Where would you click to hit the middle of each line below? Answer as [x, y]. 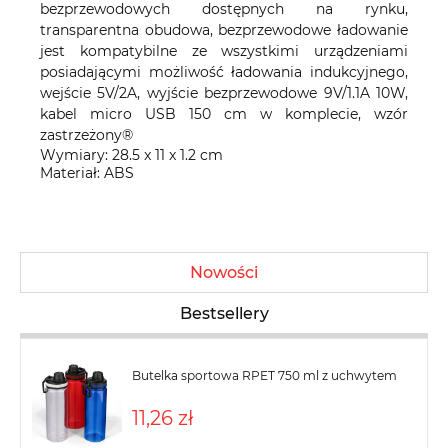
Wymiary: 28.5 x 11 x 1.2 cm [131, 155]
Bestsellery [224, 314]
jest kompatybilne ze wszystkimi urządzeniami [224, 51]
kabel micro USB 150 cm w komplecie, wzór [224, 114]
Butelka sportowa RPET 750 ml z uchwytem [264, 376]
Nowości [224, 273]
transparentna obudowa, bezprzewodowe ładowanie [224, 30]
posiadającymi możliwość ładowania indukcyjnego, [224, 72]
